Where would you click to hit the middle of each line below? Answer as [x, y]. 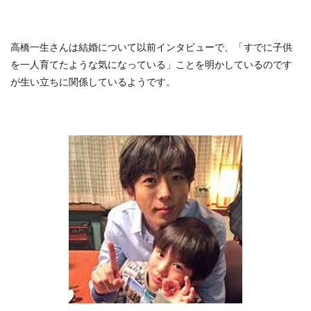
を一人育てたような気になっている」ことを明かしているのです [151, 65]
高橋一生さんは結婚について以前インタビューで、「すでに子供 [151, 47]
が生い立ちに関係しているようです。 [93, 82]
